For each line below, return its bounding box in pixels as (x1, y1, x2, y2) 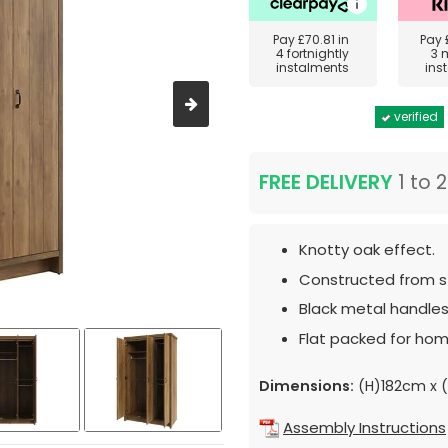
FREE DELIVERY (259, 169, 393, 196)
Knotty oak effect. (299, 239, 435, 260)
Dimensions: (259, 375, 354, 396)
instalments (276, 59, 350, 76)
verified (391, 108, 438, 125)
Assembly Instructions (283, 416, 446, 438)
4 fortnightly (276, 45, 350, 62)
